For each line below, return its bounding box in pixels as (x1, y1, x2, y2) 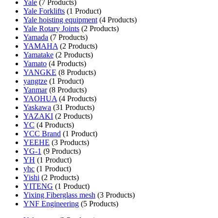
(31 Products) (51, 103, 94, 111)
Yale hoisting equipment (23, 15, 97, 24)
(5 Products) (79, 199, 118, 208)
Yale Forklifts (23, 6, 65, 15)
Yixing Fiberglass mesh (23, 190, 95, 199)
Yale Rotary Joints (23, 24, 79, 33)
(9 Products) (41, 146, 81, 155)
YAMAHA (23, 41, 58, 50)
